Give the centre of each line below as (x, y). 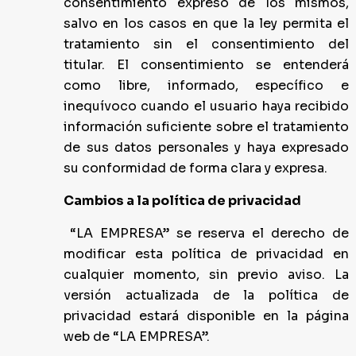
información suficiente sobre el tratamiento (206, 127)
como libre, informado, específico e (206, 85)
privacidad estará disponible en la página (206, 316)
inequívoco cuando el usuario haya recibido (206, 106)
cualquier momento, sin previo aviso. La (206, 275)
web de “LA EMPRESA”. (137, 337)
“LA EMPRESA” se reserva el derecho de (209, 233)
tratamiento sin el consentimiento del (206, 44)
